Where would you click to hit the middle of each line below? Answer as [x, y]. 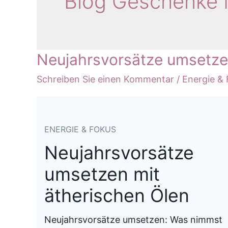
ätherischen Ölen [117, 196]
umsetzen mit [102, 174]
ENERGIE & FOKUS [80, 130]
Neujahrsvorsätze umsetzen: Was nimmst [133, 220]
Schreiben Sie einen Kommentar [105, 79]
